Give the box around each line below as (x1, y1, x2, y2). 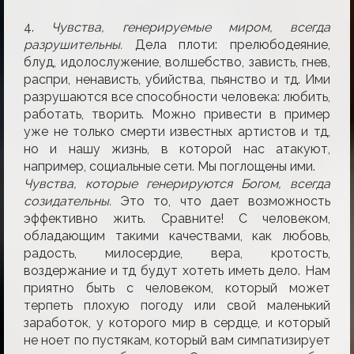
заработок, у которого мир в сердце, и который (24, 314, 330, 330)
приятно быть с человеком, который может (24, 280, 330, 296)
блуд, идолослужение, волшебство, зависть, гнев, (24, 54, 330, 70)
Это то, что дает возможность (111, 193, 330, 209)
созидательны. (24, 193, 111, 209)
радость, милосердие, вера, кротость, (24, 245, 330, 261)
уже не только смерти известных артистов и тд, (24, 123, 330, 139)
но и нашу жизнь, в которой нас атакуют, (24, 141, 330, 156)
